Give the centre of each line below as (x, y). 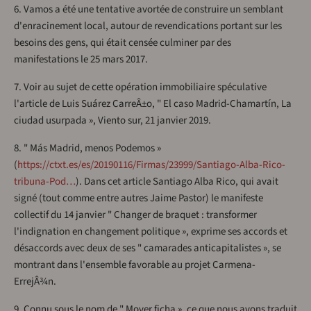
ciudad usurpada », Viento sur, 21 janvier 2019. (112, 121)
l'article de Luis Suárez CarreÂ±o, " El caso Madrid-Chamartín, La (153, 104)
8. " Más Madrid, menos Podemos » (87, 149)
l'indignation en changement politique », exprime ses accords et (151, 232)
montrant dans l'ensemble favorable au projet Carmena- (135, 265)
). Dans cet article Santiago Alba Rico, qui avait (177, 182)
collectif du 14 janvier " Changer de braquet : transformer (135, 215)
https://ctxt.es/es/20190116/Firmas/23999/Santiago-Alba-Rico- (151, 165)
